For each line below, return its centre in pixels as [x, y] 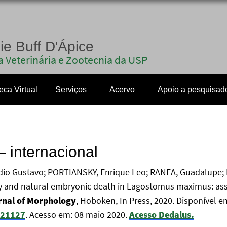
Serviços [71, 89]
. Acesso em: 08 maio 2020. [77, 215]
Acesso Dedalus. [162, 215]
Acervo [122, 89]
